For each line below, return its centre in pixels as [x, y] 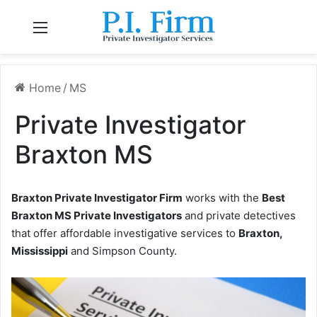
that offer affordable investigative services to [125, 233]
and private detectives [239, 215]
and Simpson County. [122, 251]
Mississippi [40, 251]
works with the [222, 198]
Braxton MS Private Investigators [97, 215]
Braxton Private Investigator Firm [97, 198]
